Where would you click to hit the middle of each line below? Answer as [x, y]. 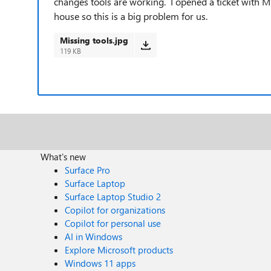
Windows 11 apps [100, 263]
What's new [64, 157]
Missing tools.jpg [94, 40]
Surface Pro [88, 170]
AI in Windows [94, 237]
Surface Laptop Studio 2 [113, 197]
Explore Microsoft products [119, 250]
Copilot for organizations [115, 210]
